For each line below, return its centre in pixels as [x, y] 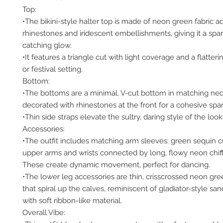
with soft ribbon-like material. [72, 201]
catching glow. [47, 45]
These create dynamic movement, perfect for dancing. [116, 165]
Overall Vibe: [44, 213]
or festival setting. [53, 69]
